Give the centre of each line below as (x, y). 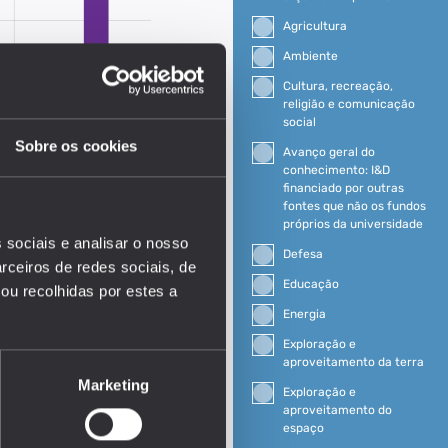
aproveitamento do (337, 409)
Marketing (113, 384)
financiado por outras (343, 187)
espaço (303, 427)
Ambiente (310, 55)
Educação (310, 283)
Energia (304, 313)
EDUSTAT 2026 (114, 349)
